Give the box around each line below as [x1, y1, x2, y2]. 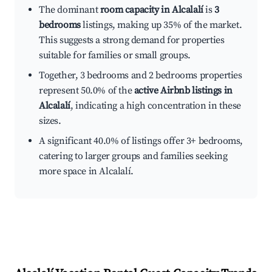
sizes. [39, 115, 61, 127]
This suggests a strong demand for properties [39, 34, 225, 47]
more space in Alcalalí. [39, 165, 134, 178]
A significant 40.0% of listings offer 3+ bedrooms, [39, 135, 243, 148]
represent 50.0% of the [39, 84, 134, 97]
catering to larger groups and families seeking [39, 150, 228, 163]
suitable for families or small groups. [39, 49, 191, 62]
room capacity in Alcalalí [100, 4, 203, 16]
